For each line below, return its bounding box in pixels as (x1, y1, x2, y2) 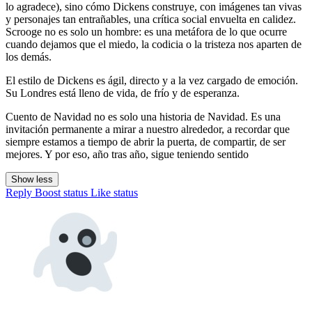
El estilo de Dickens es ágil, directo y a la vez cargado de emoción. (6, 75, 298, 87)
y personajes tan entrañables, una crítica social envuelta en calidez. (6, 13, 296, 26)
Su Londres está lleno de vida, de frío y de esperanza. (6, 87, 240, 100)
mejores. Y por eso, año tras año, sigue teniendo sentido (6, 148, 249, 161)
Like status (91, 187, 138, 199)
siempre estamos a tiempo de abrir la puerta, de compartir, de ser (6, 136, 286, 148)
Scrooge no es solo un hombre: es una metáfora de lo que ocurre (6, 26, 287, 38)
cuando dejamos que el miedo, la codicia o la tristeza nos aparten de (6, 38, 302, 51)
